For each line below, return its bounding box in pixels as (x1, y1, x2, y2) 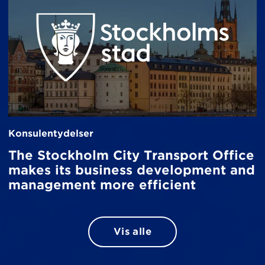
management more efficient (8, 177, 196, 192)
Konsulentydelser (8, 127, 93, 139)
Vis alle (113, 226, 152, 238)
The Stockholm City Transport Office (8, 147, 254, 163)
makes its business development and (8, 162, 255, 177)
